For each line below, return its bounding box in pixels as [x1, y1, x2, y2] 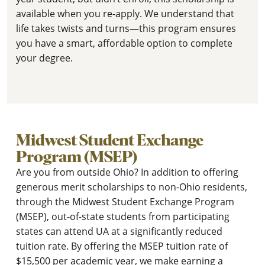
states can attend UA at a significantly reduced [16, 224, 222, 238]
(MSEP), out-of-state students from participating [16, 209, 230, 223]
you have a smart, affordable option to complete [16, 36, 232, 50]
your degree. [16, 51, 73, 64]
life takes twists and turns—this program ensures [16, 21, 236, 35]
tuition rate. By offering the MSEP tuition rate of [16, 239, 228, 253]
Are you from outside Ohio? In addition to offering [16, 165, 238, 179]
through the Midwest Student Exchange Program [16, 195, 234, 208]
